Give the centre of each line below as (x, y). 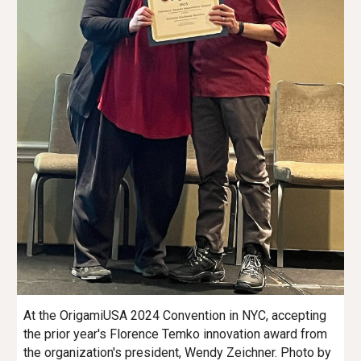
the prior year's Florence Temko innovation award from (176, 334)
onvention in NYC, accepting (249, 315)
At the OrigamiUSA (77, 315)
